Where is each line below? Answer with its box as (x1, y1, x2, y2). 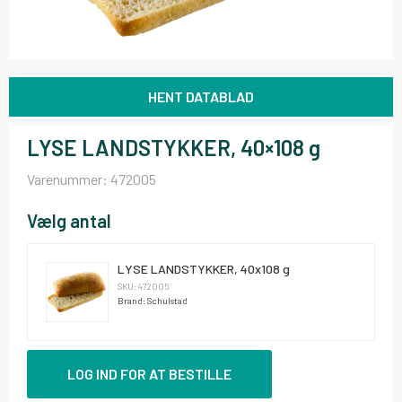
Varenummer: (27, 170, 110, 188)
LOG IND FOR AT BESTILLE (67, 365, 232, 382)
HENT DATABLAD (148, 88, 254, 105)
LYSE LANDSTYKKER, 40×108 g (27, 135, 320, 161)
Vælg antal (27, 210, 111, 232)
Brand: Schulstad (117, 295, 188, 306)
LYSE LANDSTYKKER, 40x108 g (117, 261, 290, 276)
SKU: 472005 (117, 281, 170, 292)
